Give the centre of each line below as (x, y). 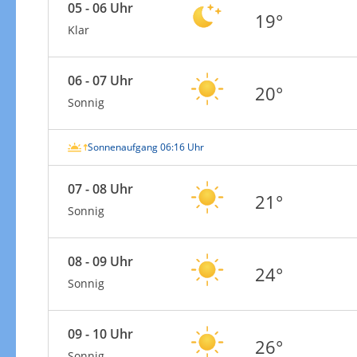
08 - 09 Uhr (100, 261)
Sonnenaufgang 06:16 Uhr (145, 147)
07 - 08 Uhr (100, 188)
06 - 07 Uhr (100, 80)
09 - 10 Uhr (100, 333)
